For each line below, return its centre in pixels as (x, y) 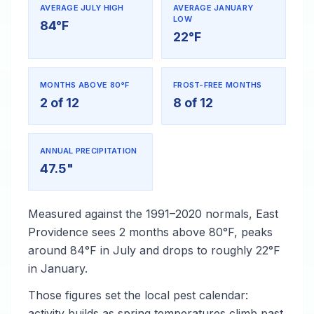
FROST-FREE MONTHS (218, 85)
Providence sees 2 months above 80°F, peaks (150, 232)
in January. (58, 268)
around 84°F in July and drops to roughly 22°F (154, 250)
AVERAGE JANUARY (213, 8)
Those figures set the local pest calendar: (138, 295)
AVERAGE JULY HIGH (82, 8)
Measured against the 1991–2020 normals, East (153, 214)
